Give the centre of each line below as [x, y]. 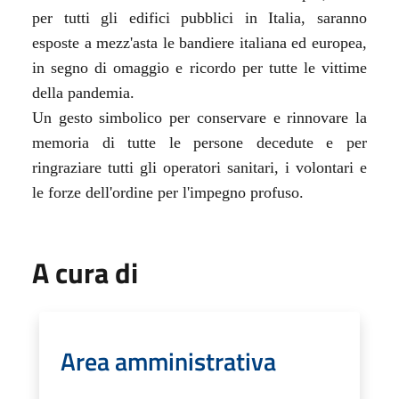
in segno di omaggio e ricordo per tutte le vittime [199, 67]
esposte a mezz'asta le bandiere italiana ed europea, [199, 42]
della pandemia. [83, 92]
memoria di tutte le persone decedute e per [199, 142]
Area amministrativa [168, 361]
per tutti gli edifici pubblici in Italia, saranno [199, 17]
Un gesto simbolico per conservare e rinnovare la [199, 117]
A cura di [85, 272]
